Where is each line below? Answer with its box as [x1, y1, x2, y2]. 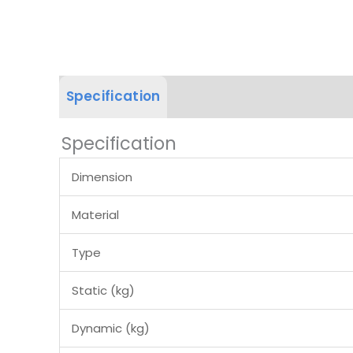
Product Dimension [188, 87, 324, 106]
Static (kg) [72, 281, 135, 299]
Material [72, 206, 119, 223]
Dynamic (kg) [72, 319, 150, 336]
